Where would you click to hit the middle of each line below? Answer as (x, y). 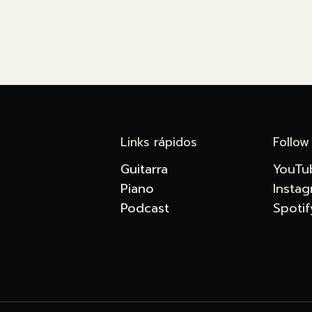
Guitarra (144, 169)
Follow (291, 142)
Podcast (145, 208)
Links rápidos (158, 142)
